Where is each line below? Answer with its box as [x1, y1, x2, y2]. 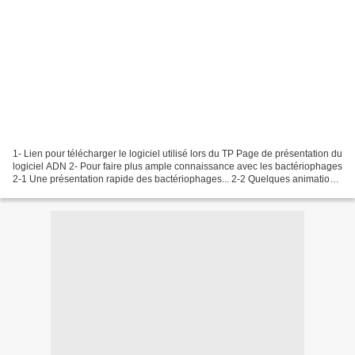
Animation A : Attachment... [13, 185, 128, 197]
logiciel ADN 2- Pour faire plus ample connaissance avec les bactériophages [13, 160, 342, 172]
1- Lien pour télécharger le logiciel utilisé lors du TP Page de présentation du [13, 147, 342, 159]
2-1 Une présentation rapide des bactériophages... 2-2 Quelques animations [13, 173, 340, 185]
